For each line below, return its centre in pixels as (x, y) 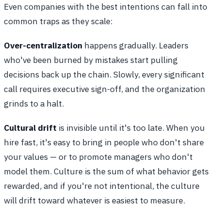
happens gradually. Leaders (135, 46)
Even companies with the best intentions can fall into (106, 7)
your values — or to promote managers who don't (98, 157)
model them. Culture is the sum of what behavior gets (106, 171)
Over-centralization (43, 46)
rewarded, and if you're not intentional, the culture (102, 186)
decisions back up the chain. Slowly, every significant (104, 75)
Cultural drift (30, 128)
